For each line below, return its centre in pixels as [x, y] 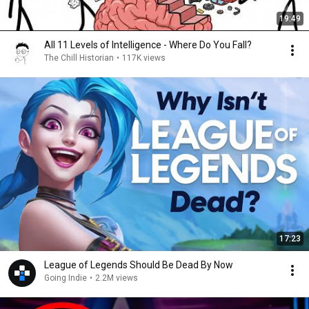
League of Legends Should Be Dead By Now [139, 265]
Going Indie [66, 278]
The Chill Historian [79, 58]
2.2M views [117, 278]
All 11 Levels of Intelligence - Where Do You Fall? [148, 45]
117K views [144, 58]
